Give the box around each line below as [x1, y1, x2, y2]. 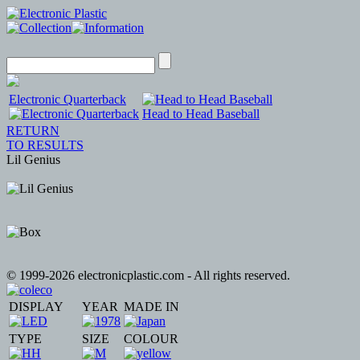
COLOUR [124, 332, 178, 346]
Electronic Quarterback [9, 92, 126, 106]
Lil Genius [6, 153, 60, 166]
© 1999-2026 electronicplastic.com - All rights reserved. [6, 268, 290, 282]
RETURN [6, 124, 59, 137]
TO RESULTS [6, 138, 84, 152]
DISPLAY [9, 300, 63, 313]
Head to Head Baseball [142, 107, 260, 121]
